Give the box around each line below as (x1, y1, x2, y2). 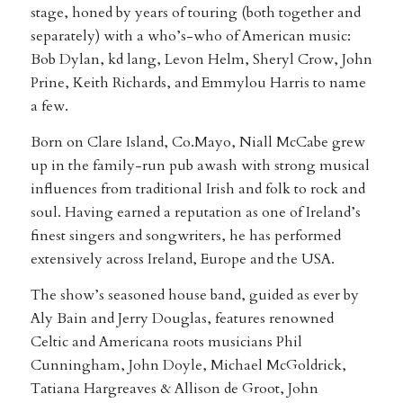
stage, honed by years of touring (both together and (30, 3, 361, 23)
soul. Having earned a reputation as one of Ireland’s (30, 201, 361, 222)
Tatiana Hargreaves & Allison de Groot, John (30, 378, 318, 399)
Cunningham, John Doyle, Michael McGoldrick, (30, 354, 346, 375)
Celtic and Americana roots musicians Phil (30, 331, 302, 352)
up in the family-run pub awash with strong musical (30, 155, 370, 175)
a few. (30, 96, 68, 117)
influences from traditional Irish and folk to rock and (30, 178, 365, 199)
